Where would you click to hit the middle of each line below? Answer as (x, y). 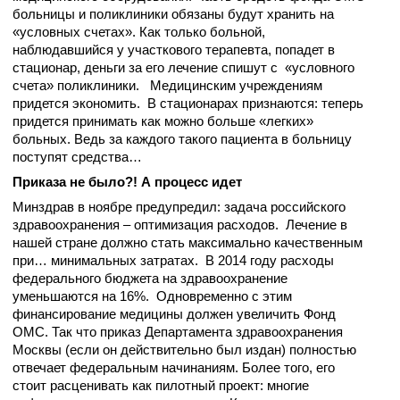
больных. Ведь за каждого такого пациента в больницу (182, 139)
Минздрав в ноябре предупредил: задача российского (179, 207)
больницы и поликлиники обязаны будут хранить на (173, 14)
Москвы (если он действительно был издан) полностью (184, 350)
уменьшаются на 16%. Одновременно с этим (154, 296)
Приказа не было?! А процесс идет (127, 182)
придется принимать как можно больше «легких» (163, 121)
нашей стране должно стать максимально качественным (187, 242)
